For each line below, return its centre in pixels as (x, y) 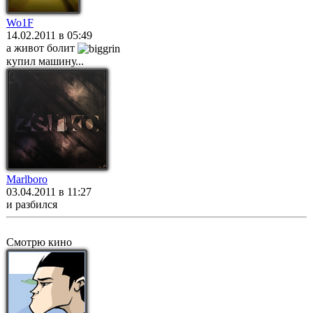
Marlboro (27, 179)
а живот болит (42, 48)
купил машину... (45, 61)
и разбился (32, 204)
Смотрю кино (39, 242)
